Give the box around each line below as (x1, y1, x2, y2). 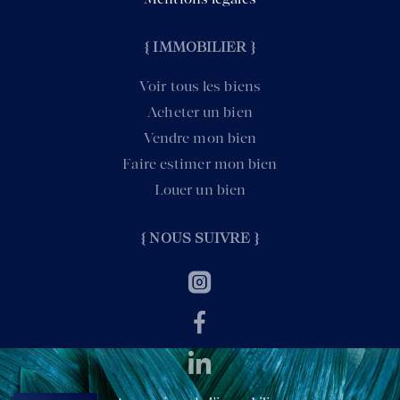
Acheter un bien (147, 104, 253, 121)
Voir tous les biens (139, 79, 261, 95)
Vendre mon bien (143, 130, 257, 146)
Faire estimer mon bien (122, 156, 278, 172)
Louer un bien (154, 182, 246, 198)
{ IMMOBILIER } (145, 39, 255, 55)
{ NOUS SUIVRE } (141, 230, 259, 246)
